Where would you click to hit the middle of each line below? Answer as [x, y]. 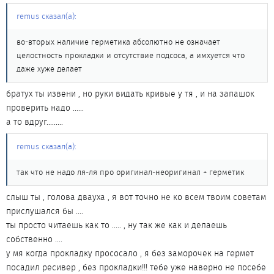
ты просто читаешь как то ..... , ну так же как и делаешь [117, 225]
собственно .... [34, 239]
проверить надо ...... [45, 108]
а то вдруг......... [35, 122]
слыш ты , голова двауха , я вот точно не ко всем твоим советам [136, 197]
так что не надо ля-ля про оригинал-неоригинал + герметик [130, 172]
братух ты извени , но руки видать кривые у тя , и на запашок [130, 94]
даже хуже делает [49, 69]
